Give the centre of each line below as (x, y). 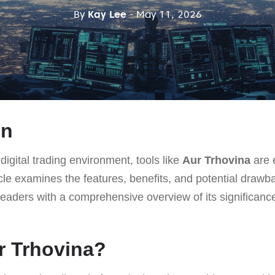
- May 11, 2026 (165, 14)
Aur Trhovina (216, 160)
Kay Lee (107, 14)
